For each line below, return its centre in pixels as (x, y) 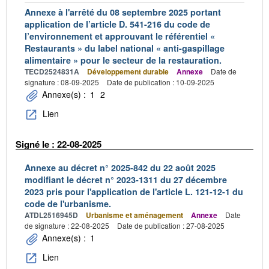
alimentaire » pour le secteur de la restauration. (123, 60)
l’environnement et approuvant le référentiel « (120, 36)
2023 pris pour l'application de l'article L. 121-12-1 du (134, 191)
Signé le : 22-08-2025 (59, 144)
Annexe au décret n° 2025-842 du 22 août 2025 (120, 167)
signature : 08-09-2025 (62, 82)
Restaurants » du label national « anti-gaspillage (125, 48)
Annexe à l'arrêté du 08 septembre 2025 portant (123, 12)
